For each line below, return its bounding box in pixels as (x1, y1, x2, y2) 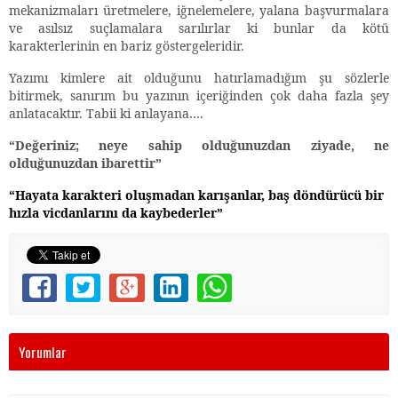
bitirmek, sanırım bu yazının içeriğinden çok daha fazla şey (9, 86, 389, 104)
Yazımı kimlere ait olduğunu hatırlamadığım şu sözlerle (9, 68, 389, 86)
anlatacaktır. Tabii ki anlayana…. (9, 104, 203, 122)
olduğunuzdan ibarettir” (9, 154, 162, 171)
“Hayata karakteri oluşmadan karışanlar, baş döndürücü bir (9, 186, 384, 203)
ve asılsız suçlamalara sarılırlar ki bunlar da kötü (9, 19, 389, 36)
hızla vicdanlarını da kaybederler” (9, 203, 223, 221)
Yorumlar (19, 341, 67, 363)
